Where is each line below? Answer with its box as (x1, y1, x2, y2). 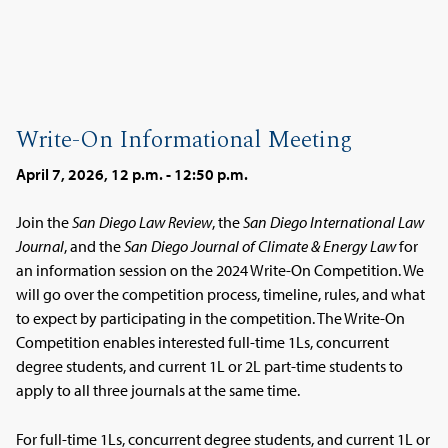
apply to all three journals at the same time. (16, 380, 301, 401)
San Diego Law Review (72, 212, 213, 233)
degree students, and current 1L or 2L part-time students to (16, 356, 404, 377)
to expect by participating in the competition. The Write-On (16, 308, 406, 329)
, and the (64, 236, 125, 257)
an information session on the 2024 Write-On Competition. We (16, 260, 425, 281)
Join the (16, 212, 73, 233)
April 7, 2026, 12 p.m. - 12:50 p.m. (16, 163, 249, 184)
